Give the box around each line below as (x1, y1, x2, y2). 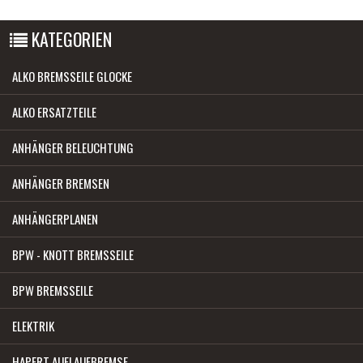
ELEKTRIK (12, 316, 54, 335)
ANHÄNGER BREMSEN (12, 173, 109, 192)
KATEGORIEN (28, 25, 112, 52)
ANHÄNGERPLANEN (12, 209, 98, 228)
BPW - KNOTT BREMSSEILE (12, 245, 134, 263)
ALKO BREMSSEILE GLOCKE (12, 66, 132, 85)
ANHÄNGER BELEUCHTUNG (12, 138, 134, 156)
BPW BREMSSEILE (12, 280, 93, 299)
